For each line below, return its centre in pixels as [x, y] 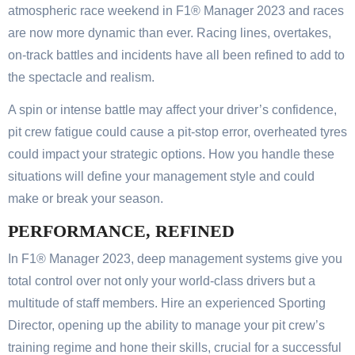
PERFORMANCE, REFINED [121, 231]
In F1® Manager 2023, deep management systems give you [175, 258]
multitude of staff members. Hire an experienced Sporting [167, 303]
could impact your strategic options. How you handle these [171, 155]
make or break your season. [86, 199]
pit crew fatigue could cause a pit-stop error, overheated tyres [177, 132]
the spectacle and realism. [81, 78]
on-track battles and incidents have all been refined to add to [176, 55]
